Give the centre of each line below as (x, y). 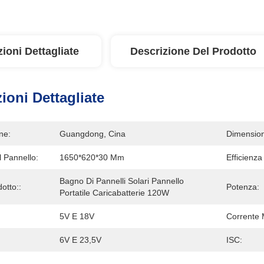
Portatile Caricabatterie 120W (114, 193)
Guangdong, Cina (93, 134)
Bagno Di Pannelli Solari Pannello (122, 181)
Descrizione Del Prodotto (193, 51)
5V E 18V (77, 216)
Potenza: (243, 187)
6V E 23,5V (80, 240)
